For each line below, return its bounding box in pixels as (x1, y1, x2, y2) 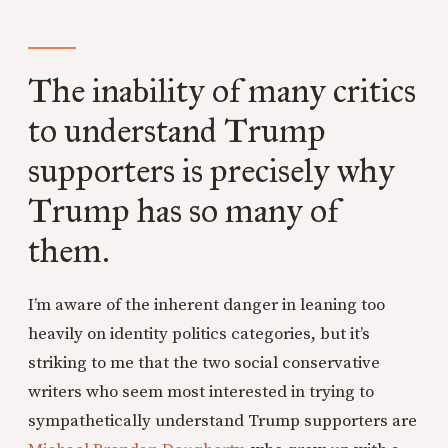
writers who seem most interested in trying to (28, 380, 374, 403)
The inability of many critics (28, 69, 416, 111)
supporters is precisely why (28, 149, 395, 191)
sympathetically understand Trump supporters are (28, 409, 417, 432)
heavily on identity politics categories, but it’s (28, 322, 370, 345)
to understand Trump (28, 109, 326, 151)
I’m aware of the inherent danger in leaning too (28, 293, 385, 316)
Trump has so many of (28, 189, 339, 231)
